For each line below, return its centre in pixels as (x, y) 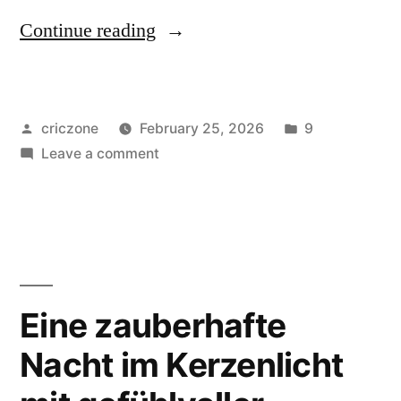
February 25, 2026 (201, 128)
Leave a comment (100, 153)
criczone (69, 128)
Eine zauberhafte (153, 325)
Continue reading (88, 30)
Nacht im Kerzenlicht (182, 364)
